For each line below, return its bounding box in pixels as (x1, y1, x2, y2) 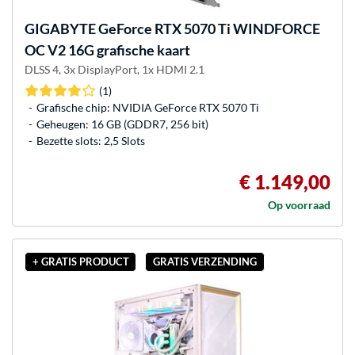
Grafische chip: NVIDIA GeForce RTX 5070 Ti (36, 100, 259, 114)
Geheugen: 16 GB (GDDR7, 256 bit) (36, 116, 208, 131)
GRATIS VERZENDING (152, 255, 257, 269)
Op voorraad (268, 197, 330, 212)
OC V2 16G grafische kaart (25, 40, 190, 59)
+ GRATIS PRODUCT (32, 255, 129, 269)
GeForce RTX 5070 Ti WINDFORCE (96, 19, 320, 37)
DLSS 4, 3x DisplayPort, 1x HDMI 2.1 (25, 62, 204, 76)
